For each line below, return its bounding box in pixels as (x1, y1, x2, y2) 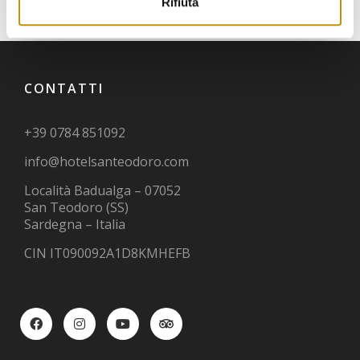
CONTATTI (24, 79, 104, 97)
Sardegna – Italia (24, 215, 125, 233)
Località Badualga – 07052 (24, 181, 181, 199)
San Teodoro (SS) (24, 198, 129, 216)
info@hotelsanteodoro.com (24, 152, 189, 170)
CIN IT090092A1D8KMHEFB (24, 243, 190, 262)
